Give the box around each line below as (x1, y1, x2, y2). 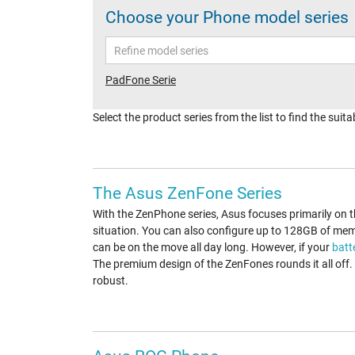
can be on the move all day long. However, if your (93, 241, 332, 254)
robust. (93, 274, 128, 288)
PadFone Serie (105, 74, 176, 87)
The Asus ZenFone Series (93, 184, 282, 204)
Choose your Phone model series (105, 8, 349, 28)
